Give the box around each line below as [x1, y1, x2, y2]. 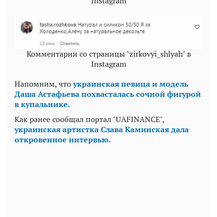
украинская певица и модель [73, 78, 188, 89]
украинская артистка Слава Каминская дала [15, 124, 189, 135]
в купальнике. [15, 99, 70, 109]
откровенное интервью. [15, 134, 111, 145]
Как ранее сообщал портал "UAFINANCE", [15, 114, 164, 124]
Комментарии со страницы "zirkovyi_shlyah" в [26, 48, 191, 59]
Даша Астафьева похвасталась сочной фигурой [15, 89, 201, 99]
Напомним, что [15, 78, 73, 89]
